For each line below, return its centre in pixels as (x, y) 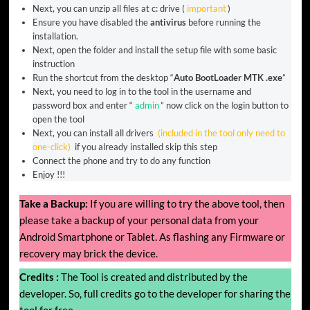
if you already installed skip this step (145, 146)
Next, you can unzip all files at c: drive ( (109, 8)
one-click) (52, 146)
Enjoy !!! (49, 174)
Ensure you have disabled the (91, 22)
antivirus (169, 22)
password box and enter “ (83, 105)
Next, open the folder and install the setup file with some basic (155, 49)
